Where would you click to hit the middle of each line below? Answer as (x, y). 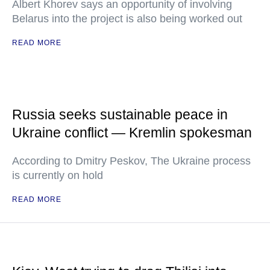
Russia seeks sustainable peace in (120, 115)
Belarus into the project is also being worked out (127, 19)
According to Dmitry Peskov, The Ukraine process (131, 161)
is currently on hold (58, 175)
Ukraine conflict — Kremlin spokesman (132, 133)
